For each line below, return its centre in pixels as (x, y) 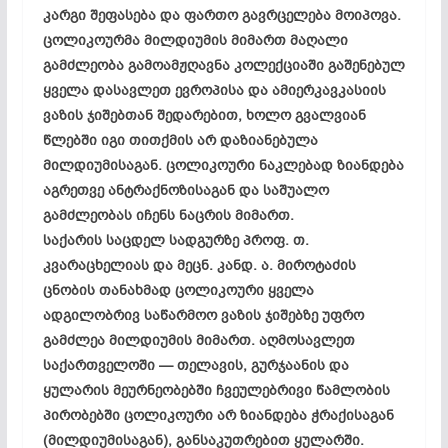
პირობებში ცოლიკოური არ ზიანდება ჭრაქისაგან (218, 415)
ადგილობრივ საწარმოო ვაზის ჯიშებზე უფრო (203, 315)
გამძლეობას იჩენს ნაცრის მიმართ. (168, 215)
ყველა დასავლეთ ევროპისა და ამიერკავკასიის (214, 90)
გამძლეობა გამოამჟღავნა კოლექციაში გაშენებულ (223, 65)
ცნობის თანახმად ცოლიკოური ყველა (178, 290)
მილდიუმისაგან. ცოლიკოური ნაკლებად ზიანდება (223, 165)
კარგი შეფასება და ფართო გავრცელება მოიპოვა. (221, 15)
